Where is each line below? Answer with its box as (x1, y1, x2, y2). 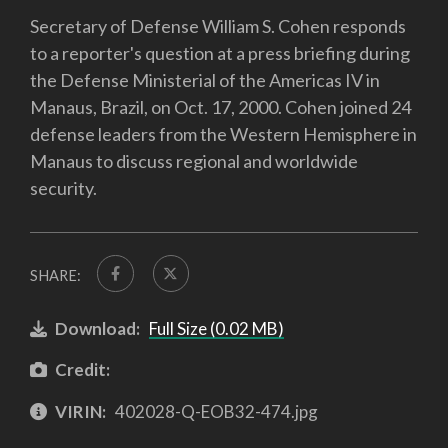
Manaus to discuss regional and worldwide (30, 150, 358, 173)
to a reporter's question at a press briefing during (30, 42, 410, 65)
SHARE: (30, 267, 81, 285)
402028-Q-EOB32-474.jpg (111, 400, 318, 422)
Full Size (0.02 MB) (148, 317, 284, 339)
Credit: (55, 359, 110, 381)
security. (30, 177, 97, 200)
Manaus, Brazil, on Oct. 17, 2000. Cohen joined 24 (30, 96, 411, 119)
